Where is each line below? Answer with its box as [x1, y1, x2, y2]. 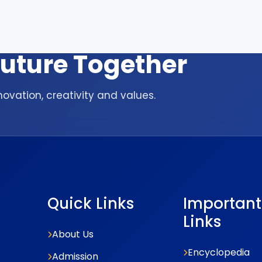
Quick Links [47, 193, 134, 214]
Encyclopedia [187, 246, 250, 259]
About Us [51, 227, 94, 241]
